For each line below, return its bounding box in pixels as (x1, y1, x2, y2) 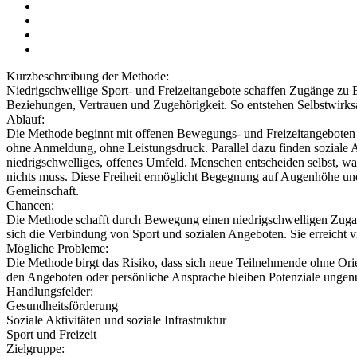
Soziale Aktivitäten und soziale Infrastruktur (6, 312, 226, 327)
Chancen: (6, 198, 57, 212)
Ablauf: (6, 112, 48, 126)
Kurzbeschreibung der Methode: (6, 69, 172, 83)
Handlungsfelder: (6, 284, 96, 298)
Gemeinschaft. (6, 183, 79, 198)
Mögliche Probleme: (6, 241, 112, 255)
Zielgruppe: (6, 341, 68, 355)
